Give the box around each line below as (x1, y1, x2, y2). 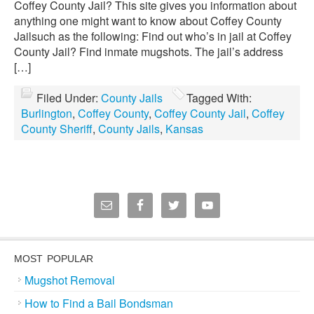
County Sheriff (21, 121, 93, 137)
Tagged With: (186, 90, 252, 106)
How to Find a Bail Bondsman (25, 295, 173, 311)
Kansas (165, 121, 203, 137)
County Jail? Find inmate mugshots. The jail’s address (14, 43, 283, 60)
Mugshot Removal (25, 272, 115, 288)
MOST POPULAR (14, 253, 93, 264)
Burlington (21, 105, 72, 121)
